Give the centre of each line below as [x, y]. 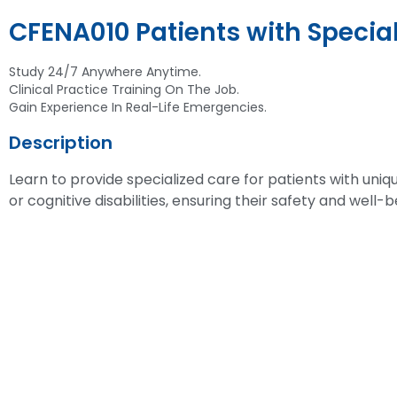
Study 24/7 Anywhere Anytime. [105, 71]
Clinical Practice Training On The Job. [124, 89]
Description [61, 142]
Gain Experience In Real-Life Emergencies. [138, 107]
